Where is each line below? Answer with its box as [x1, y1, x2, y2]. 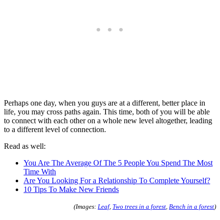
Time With [24, 167, 56, 176]
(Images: [74, 202, 98, 210]
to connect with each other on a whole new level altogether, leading [4, 116, 212, 125]
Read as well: [4, 141, 46, 150]
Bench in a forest [169, 202, 214, 210]
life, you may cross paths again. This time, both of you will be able [4, 107, 210, 116]
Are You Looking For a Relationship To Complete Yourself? [24, 176, 210, 185]
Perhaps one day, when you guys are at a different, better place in [4, 98, 205, 107]
